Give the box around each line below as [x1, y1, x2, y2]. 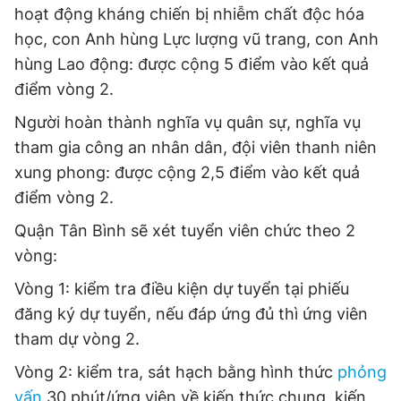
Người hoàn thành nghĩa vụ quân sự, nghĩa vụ [14, 113, 361, 132]
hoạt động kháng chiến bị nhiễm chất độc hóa [14, 4, 364, 23]
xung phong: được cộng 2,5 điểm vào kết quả [14, 163, 360, 182]
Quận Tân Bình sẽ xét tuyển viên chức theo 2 [14, 221, 355, 240]
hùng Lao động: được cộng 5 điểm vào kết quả [14, 55, 369, 73]
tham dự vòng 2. [14, 329, 140, 348]
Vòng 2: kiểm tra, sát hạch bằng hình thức [14, 363, 337, 381]
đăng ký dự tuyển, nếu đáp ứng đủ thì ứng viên [14, 304, 368, 323]
